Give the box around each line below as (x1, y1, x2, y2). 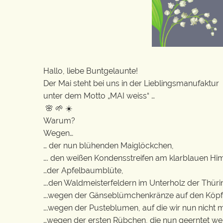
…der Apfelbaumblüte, (43, 165, 123, 175)
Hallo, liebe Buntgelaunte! (43, 66, 138, 76)
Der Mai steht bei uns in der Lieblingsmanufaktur (43, 78, 219, 88)
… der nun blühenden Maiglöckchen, (43, 140, 174, 150)
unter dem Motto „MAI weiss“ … (43, 91, 155, 101)
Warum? (43, 115, 75, 125)
